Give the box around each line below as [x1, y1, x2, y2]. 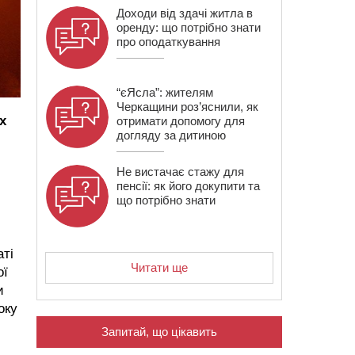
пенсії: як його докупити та [116, 179, 260, 193]
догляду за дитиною [116, 128, 226, 142]
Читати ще [131, 261, 188, 274]
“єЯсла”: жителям [116, 86, 213, 99]
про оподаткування [116, 35, 220, 48]
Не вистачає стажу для [116, 165, 244, 178]
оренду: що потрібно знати [116, 21, 261, 34]
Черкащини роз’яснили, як [116, 100, 258, 113]
